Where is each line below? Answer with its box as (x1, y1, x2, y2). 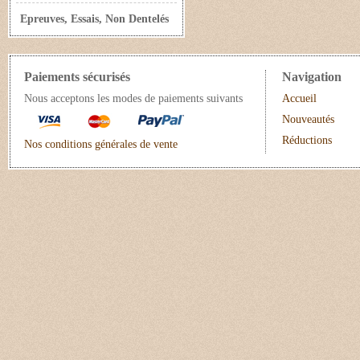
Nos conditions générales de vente (24, 138, 178, 150)
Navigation (282, 70, 342, 84)
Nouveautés (282, 113, 334, 125)
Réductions (282, 134, 332, 146)
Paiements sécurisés (24, 70, 130, 84)
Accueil (282, 92, 317, 104)
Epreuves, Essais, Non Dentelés (20, 13, 169, 25)
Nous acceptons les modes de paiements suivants (24, 92, 243, 104)
